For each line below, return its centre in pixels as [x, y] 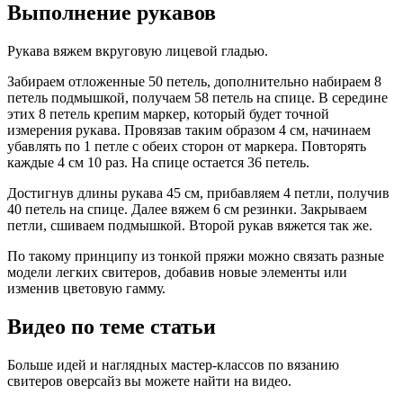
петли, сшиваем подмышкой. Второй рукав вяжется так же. [190, 226]
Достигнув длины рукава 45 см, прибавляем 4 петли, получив [198, 193]
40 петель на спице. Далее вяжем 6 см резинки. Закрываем [187, 210]
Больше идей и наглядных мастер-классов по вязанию [173, 365]
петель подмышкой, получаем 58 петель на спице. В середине [197, 98]
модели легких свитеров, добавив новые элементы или [177, 273]
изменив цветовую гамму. [86, 289]
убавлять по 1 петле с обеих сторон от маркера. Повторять [187, 147]
